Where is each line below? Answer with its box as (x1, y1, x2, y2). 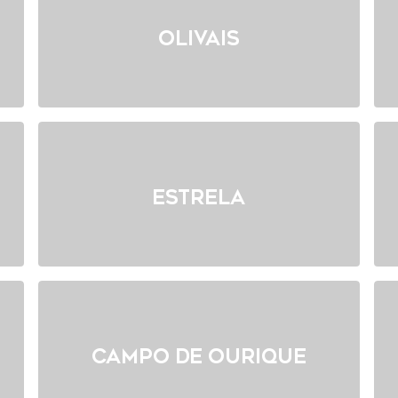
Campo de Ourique (91, 346, 306, 369)
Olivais (157, 28, 240, 51)
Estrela (152, 187, 246, 210)
